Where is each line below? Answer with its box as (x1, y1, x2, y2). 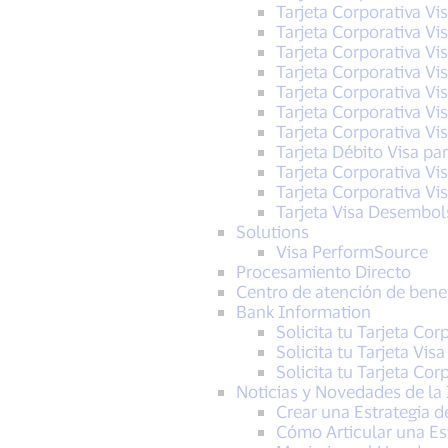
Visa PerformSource (275, 241, 428, 261)
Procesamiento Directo (235, 261, 411, 281)
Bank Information (235, 301, 371, 321)
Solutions (235, 221, 309, 241)
